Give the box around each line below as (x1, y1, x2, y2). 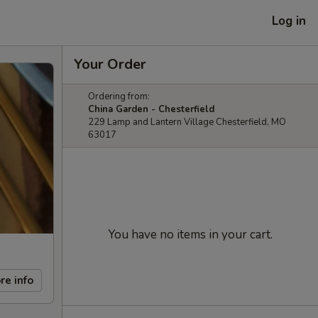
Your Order (74, 55, 146, 74)
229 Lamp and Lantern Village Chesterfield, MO (88, 116, 286, 128)
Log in (272, 12, 306, 29)
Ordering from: (88, 90, 150, 103)
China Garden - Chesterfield (88, 103, 214, 116)
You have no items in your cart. (108, 226, 273, 243)
